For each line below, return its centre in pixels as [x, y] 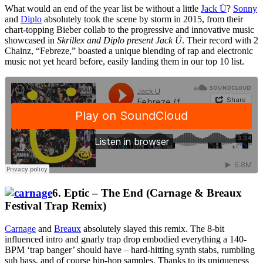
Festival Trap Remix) [55, 206]
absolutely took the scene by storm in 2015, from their [142, 19]
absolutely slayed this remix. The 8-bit [153, 229]
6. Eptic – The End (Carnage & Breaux [147, 193]
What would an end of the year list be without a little [103, 8]
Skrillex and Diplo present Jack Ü [119, 40]
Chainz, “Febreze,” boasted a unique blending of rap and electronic [129, 50]
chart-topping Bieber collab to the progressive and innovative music [129, 29]
